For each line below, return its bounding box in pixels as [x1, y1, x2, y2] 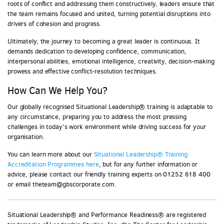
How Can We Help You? [7, 84, 107, 98]
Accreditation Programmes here [7, 159, 99, 168]
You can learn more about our [7, 149, 94, 158]
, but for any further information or [98, 159, 198, 168]
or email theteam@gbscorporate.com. [7, 179, 116, 188]
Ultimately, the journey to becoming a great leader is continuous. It [7, 37, 200, 46]
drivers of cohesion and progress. [7, 19, 102, 28]
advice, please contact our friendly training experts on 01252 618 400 [7, 169, 210, 178]
